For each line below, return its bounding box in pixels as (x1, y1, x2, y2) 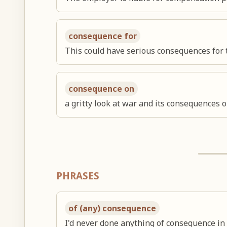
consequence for (68, 30, 137, 42)
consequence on (68, 83, 135, 95)
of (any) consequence (68, 203, 157, 214)
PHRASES (56, 169, 100, 182)
